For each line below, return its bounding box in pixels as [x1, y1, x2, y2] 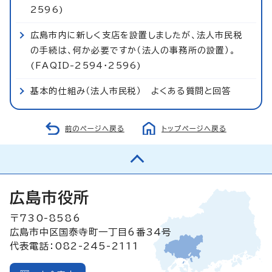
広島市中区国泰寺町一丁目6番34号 [10, 226, 172, 237]
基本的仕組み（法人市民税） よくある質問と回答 [30, 86, 231, 95]
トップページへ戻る [161, 124, 226, 132]
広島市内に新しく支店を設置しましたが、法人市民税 [30, 30, 243, 39]
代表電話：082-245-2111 [10, 240, 140, 251]
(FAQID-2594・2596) [30, 61, 142, 70]
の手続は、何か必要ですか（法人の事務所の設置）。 [30, 46, 236, 55]
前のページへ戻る [65, 124, 124, 132]
